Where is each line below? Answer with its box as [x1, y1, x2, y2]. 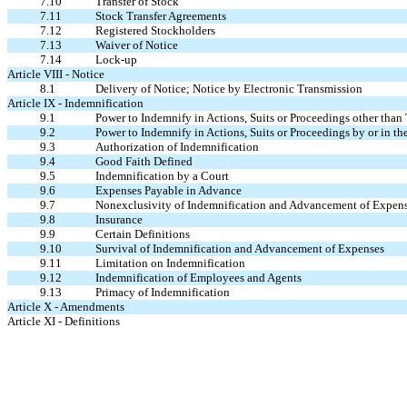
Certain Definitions [95, 227, 190, 241]
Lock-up [95, 53, 137, 66]
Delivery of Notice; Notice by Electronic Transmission [95, 82, 362, 95]
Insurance [95, 213, 143, 226]
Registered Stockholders [95, 24, 215, 37]
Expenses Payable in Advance [95, 184, 242, 197]
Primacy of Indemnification [95, 285, 230, 299]
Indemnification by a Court [95, 169, 229, 183]
